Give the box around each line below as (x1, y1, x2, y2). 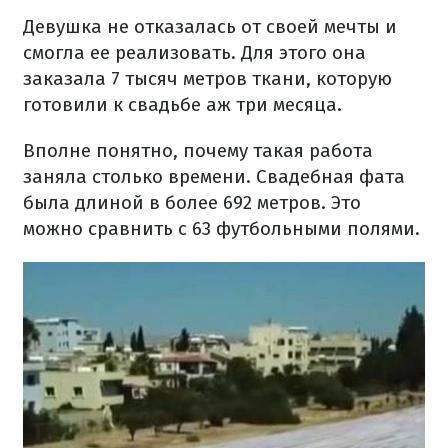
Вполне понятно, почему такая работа (23, 139, 373, 162)
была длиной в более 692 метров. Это (23, 191, 361, 214)
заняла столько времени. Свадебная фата (23, 165, 405, 188)
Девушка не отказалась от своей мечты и (23, 15, 397, 38)
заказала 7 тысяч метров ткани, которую (23, 67, 392, 90)
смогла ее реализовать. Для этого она (23, 41, 366, 64)
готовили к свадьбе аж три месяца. (23, 93, 342, 116)
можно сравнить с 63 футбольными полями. (23, 217, 420, 240)
